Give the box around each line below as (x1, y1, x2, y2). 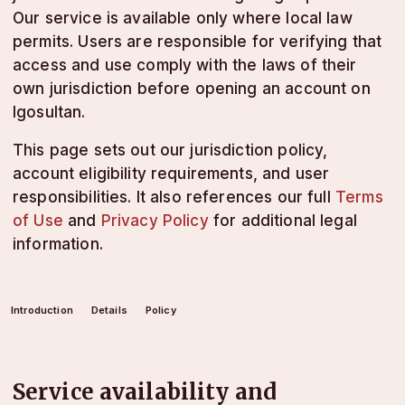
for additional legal (208, 212, 357, 230)
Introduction (11, 304, 73, 316)
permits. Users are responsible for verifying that (13, 33, 382, 51)
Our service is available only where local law (13, 9, 353, 27)
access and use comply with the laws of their (13, 56, 357, 74)
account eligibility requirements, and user (13, 165, 330, 183)
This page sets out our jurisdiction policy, (13, 141, 328, 159)
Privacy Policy (100, 212, 209, 230)
